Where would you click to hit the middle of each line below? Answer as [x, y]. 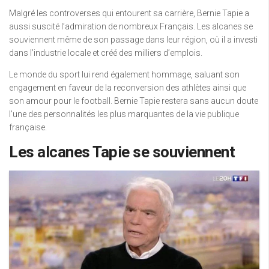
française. [28, 127]
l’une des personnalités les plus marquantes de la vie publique [124, 114]
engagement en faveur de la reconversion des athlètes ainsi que [128, 88]
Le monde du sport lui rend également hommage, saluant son [124, 74]
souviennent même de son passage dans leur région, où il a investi [133, 40]
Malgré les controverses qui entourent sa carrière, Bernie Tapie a [129, 13]
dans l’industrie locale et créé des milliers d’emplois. [106, 53]
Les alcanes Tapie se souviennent [122, 152]
